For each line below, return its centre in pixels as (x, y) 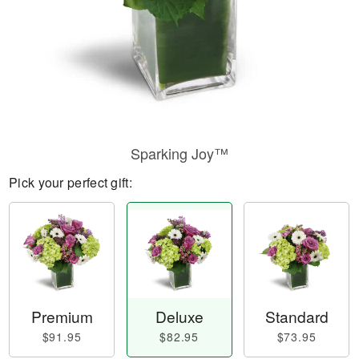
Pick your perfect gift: (71, 182)
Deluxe (179, 317)
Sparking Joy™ (179, 153)
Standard (296, 317)
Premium (62, 317)
